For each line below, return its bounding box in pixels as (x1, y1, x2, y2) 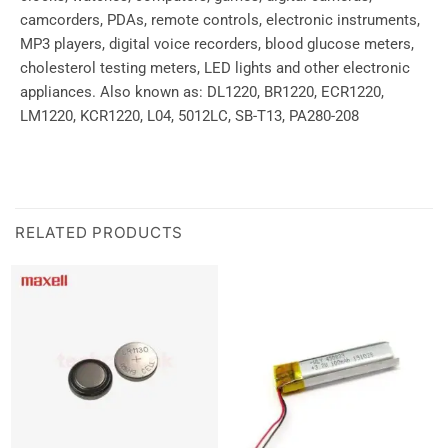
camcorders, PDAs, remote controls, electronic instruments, (20, 11, 420, 30)
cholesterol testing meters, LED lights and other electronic (20, 59, 410, 78)
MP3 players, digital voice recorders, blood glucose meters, (20, 35, 414, 54)
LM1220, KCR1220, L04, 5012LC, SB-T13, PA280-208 (20, 107, 359, 126)
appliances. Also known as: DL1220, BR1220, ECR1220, (20, 83, 384, 102)
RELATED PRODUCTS (15, 223, 184, 243)
